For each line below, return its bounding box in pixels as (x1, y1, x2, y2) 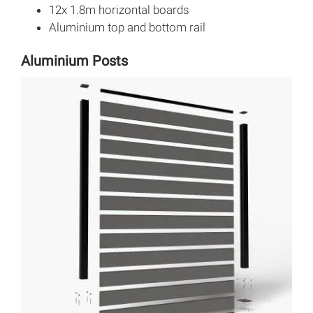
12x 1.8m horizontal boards (49, 3, 189, 17)
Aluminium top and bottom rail (49, 20, 205, 35)
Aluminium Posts (21, 52, 128, 70)
